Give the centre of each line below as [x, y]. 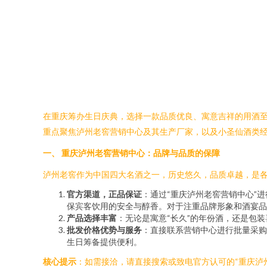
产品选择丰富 [92, 218]
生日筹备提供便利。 [104, 242]
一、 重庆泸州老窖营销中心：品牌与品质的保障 [131, 153]
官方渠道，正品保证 [104, 194]
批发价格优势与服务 [104, 230]
